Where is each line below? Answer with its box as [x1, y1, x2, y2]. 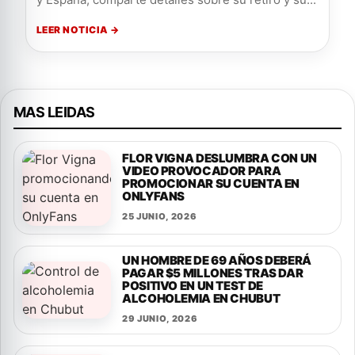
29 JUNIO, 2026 [122, 313, 198, 324]
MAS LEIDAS [13, 104, 95, 120]
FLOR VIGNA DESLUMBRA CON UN [122, 151, 317, 166]
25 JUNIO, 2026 [122, 211, 197, 222]
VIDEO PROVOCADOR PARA [122, 163, 281, 178]
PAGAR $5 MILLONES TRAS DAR [122, 265, 303, 281]
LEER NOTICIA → [36, 24, 120, 36]
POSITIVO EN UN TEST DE [122, 278, 263, 293]
